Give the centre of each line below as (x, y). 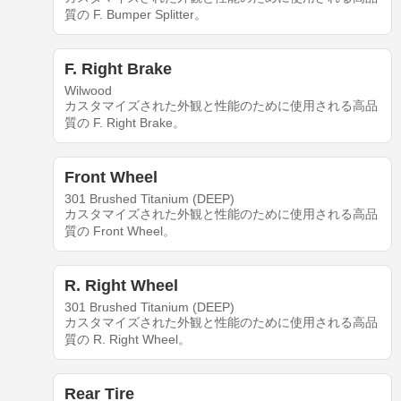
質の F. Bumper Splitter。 (135, 15)
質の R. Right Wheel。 (127, 340)
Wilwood (88, 91)
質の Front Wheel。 (119, 231)
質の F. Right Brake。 (124, 123)
